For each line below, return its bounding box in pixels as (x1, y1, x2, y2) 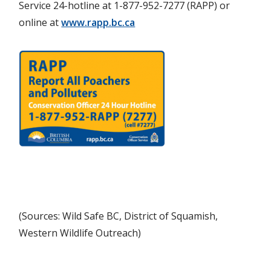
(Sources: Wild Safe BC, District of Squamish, (19, 209, 218, 223)
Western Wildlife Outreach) (19, 226, 142, 240)
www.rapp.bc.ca (61, 15, 135, 29)
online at (19, 15, 62, 29)
